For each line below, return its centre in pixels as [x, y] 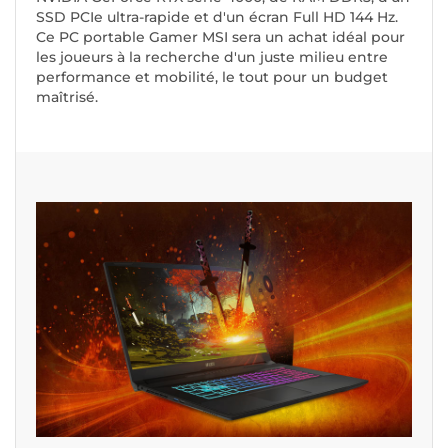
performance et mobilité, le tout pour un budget [212, 76]
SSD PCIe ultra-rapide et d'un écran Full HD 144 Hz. [217, 16]
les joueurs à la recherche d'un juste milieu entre [212, 56]
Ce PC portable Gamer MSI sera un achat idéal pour [220, 36]
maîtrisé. [67, 96]
